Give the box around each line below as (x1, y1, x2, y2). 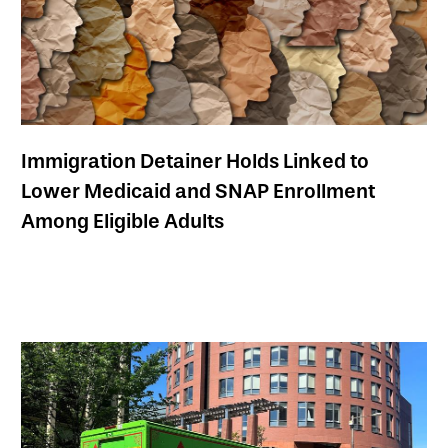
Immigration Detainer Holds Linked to (21, 148, 369, 173)
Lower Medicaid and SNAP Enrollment (21, 178, 375, 203)
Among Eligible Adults (21, 208, 224, 233)
